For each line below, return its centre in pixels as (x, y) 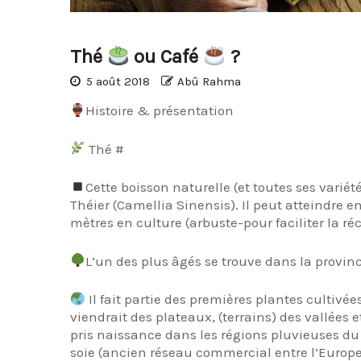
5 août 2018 (118, 82)
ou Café (166, 57)
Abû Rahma (209, 82)
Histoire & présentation (160, 111)
